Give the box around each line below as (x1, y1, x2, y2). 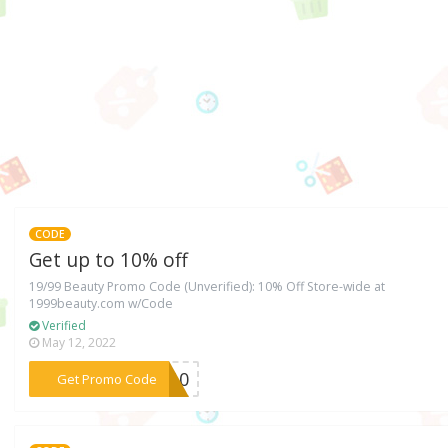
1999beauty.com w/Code (29, 294, 174, 312)
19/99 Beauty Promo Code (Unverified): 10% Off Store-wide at (29, 277, 386, 295)
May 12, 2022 (39, 333, 117, 351)
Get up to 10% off (29, 246, 189, 273)
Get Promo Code (56, 369, 157, 388)
